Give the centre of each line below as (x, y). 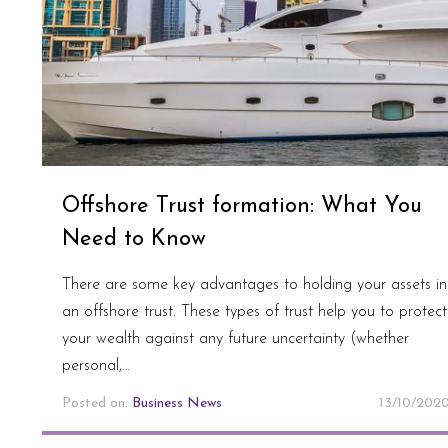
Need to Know (134, 239)
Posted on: (97, 403)
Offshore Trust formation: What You (242, 206)
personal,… (96, 365)
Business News (177, 403)
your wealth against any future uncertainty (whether (235, 338)
